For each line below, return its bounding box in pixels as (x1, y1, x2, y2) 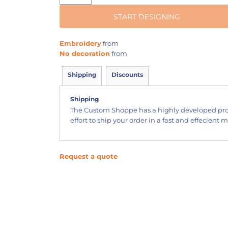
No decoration (59, 49, 110, 58)
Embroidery (59, 39, 101, 47)
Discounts (111, 70, 143, 78)
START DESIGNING (113, 12, 181, 22)
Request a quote (59, 152, 118, 160)
